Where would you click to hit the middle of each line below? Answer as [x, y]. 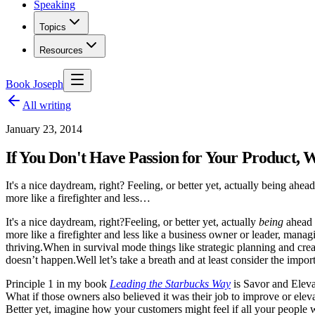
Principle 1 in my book [58, 283]
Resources [61, 50]
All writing [47, 105]
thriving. [24, 247]
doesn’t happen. [41, 259]
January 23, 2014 [44, 129]
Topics [53, 27]
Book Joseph [34, 84]
